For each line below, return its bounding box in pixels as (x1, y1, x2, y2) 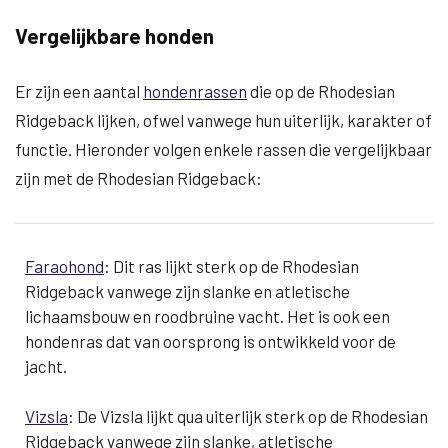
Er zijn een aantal (15, 81, 143, 101)
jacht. (25, 356, 67, 376)
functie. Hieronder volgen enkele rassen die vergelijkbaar (15, 139, 432, 159)
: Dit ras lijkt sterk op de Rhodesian (104, 256, 359, 276)
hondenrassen (143, 81, 247, 101)
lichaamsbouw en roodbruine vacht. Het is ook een (25, 306, 390, 326)
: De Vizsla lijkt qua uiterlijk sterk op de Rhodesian (68, 406, 428, 426)
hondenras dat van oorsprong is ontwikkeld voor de (25, 331, 396, 351)
